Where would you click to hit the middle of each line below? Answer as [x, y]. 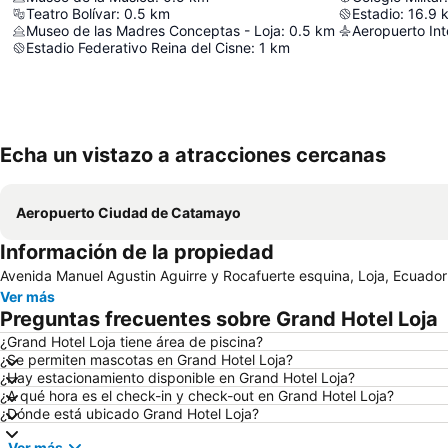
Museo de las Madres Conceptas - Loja [153, 30]
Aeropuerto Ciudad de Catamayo [128, 212]
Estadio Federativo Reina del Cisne [138, 47]
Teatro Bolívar [71, 13]
